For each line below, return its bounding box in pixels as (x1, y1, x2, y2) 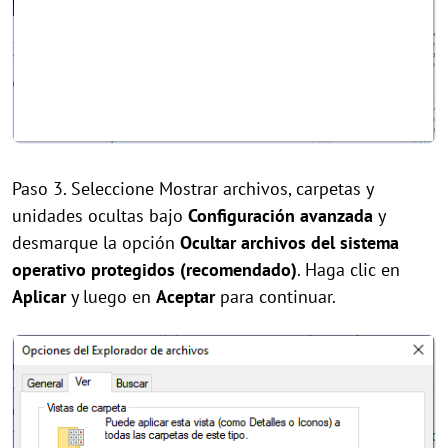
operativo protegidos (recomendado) (12, 257, 297, 281)
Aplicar (12, 284, 66, 308)
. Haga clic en (297, 257, 400, 281)
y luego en (66, 284, 156, 308)
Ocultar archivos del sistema (180, 230, 399, 254)
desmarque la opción (12, 230, 180, 254)
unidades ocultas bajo (12, 203, 188, 227)
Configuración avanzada (188, 203, 373, 227)
